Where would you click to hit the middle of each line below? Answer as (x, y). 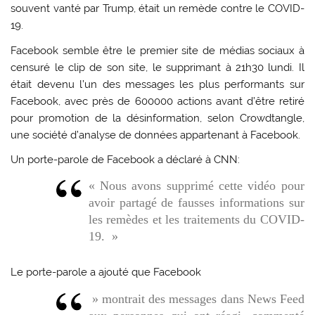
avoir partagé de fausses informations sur (196, 203)
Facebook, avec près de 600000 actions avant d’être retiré (157, 101)
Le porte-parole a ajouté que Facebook (106, 272)
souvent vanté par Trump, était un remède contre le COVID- (157, 9)
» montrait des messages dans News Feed (196, 298)
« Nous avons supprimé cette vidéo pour (196, 186)
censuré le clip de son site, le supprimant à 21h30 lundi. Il (157, 67)
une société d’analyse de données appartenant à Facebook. (156, 135)
